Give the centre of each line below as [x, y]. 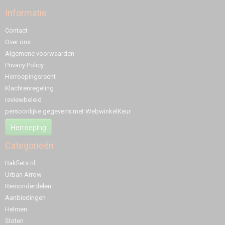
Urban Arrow [23, 174]
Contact [16, 30]
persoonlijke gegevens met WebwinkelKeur [68, 111]
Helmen [16, 209]
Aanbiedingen [25, 197]
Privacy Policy [24, 65]
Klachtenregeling [29, 88]
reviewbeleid [23, 99]
